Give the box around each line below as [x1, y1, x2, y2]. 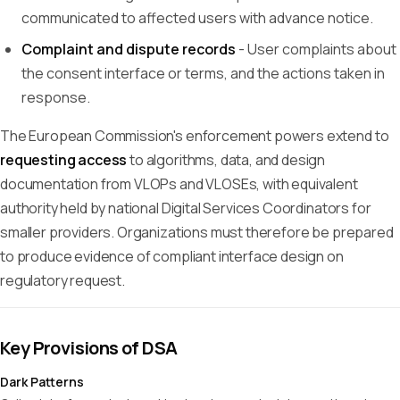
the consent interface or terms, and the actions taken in [21, 63, 385, 83]
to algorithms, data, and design [127, 150, 326, 170]
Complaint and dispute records [21, 39, 236, 59]
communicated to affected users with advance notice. [21, 8, 373, 28]
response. [21, 87, 90, 107]
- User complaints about [236, 39, 396, 59]
